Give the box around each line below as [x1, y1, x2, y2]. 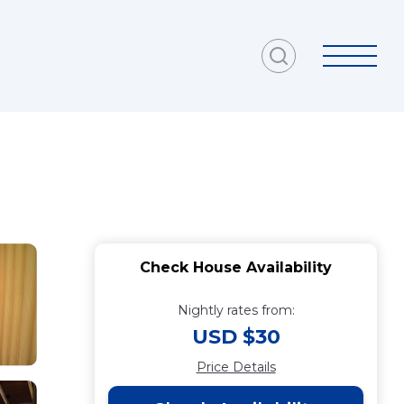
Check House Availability [140, 259, 332, 276]
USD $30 [191, 325, 280, 349]
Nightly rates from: [177, 302, 295, 318]
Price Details [196, 359, 276, 375]
